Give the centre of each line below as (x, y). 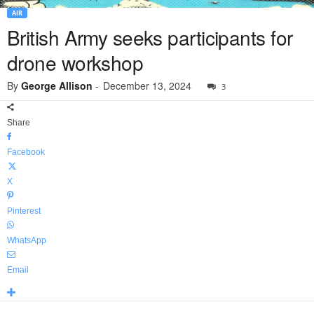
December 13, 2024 (147, 86)
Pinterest (24, 211)
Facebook (26, 152)
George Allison (57, 86)
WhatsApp (27, 241)
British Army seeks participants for (150, 37)
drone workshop (75, 63)
